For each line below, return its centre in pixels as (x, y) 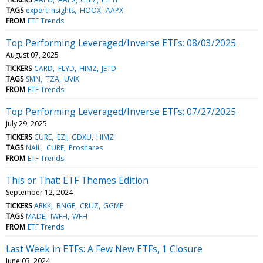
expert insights (50, 10)
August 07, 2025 (32, 55)
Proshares (85, 147)
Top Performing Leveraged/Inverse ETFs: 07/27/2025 (121, 111)
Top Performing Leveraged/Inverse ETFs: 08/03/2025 (121, 43)
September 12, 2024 (39, 192)
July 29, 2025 (26, 123)
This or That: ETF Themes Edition (77, 180)
